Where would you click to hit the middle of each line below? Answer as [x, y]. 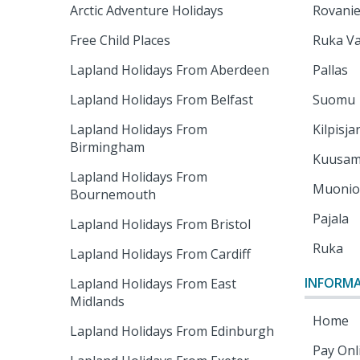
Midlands [98, 301]
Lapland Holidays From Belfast [162, 100]
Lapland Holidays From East [153, 284]
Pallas [331, 70]
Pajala [331, 219]
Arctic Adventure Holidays [147, 10]
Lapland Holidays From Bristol [161, 224]
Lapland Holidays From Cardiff [161, 254]
